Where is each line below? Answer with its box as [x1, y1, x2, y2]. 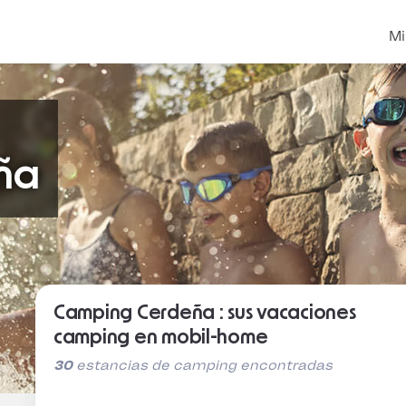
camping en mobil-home [53, 327, 268, 347]
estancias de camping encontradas [72, 357, 333, 373]
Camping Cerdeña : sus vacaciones [53, 303, 356, 323]
